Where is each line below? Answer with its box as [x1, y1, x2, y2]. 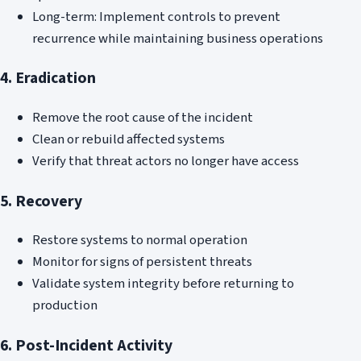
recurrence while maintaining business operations [32, 28, 323, 48]
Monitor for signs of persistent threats [32, 252, 252, 272]
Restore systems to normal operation [32, 230, 247, 251]
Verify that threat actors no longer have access [32, 151, 299, 171]
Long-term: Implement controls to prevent [32, 6, 280, 27]
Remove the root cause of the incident [32, 107, 253, 127]
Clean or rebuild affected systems [32, 129, 225, 149]
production [32, 296, 98, 316]
